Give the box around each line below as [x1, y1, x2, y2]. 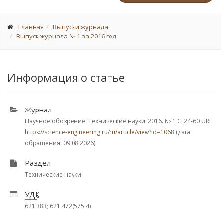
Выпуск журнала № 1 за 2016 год [16, 32, 116, 40]
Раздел [25, 158, 51, 168]
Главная [18, 22, 44, 31]
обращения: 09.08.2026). [25, 139, 97, 147]
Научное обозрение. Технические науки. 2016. [25, 117, 165, 125]
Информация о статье [7, 70, 125, 85]
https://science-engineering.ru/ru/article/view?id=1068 [25, 128, 174, 136]
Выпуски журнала [53, 22, 108, 31]
